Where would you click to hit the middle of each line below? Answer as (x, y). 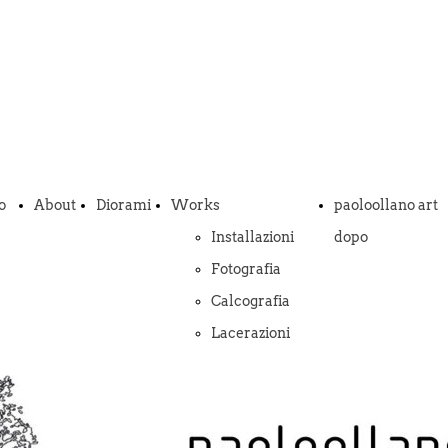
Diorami (124, 205)
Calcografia (251, 301)
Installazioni (253, 237)
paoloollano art (386, 205)
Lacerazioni (251, 333)
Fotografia (246, 269)
